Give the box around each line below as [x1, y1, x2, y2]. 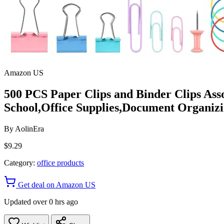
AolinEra [15, 124, 44, 133]
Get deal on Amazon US [16, 180, 95, 189]
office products [37, 158, 84, 167]
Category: [4, 158, 35, 167]
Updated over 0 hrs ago [4, 197, 78, 206]
